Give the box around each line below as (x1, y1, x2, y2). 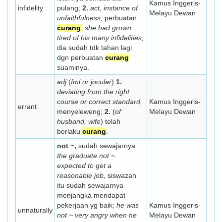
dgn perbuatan (57, 54, 105, 61)
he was (116, 201, 139, 209)
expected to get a (57, 162, 111, 169)
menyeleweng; (57, 108, 105, 115)
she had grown (85, 24, 131, 32)
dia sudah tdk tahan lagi (57, 44, 132, 52)
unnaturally (18, 206, 53, 214)
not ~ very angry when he (57, 211, 137, 219)
